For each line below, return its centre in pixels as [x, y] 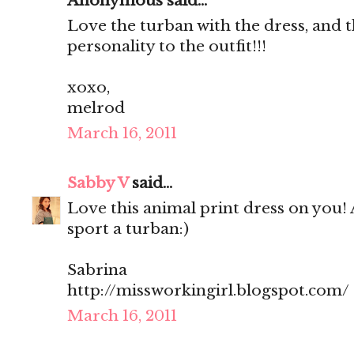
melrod [96, 108]
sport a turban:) [128, 229]
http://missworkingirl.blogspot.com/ [208, 291]
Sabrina [97, 270]
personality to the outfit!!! [167, 47]
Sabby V [98, 183]
